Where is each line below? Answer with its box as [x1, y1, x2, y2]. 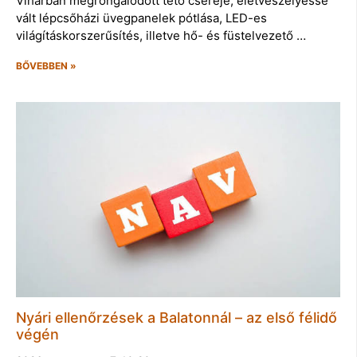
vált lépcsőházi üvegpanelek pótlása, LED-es [16, 10, 267, 26]
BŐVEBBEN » [16, 60, 76, 73]
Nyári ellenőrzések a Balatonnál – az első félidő [16, 308, 337, 326]
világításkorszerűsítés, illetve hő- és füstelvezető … [16, 28, 306, 44]
